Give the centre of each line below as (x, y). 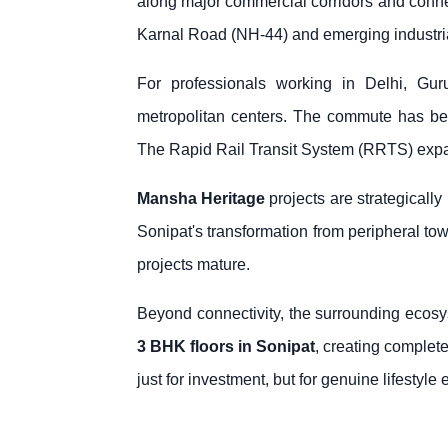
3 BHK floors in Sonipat (226, 347)
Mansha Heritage (201, 199)
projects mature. (193, 265)
